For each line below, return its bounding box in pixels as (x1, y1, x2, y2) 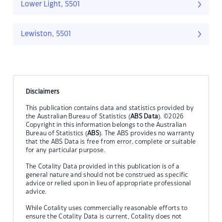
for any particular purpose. (25, 147, 106, 153)
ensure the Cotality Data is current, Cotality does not (25, 213, 182, 220)
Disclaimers (25, 88, 60, 95)
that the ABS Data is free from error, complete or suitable (25, 138, 196, 145)
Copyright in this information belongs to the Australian (25, 121, 186, 128)
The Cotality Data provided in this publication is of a (25, 163, 180, 169)
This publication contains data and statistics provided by (25, 105, 194, 111)
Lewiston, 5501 (21, 31, 71, 38)
